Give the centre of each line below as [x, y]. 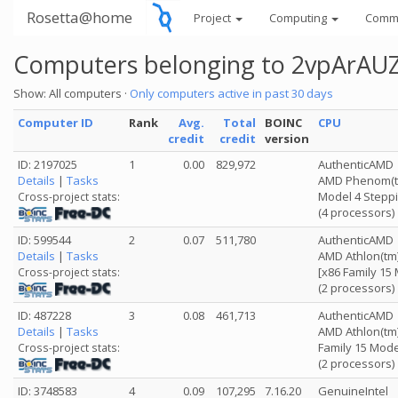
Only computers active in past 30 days [231, 93]
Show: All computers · [72, 93]
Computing [299, 18]
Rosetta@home [80, 17]
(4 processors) [356, 212]
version [287, 139]
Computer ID [56, 123]
